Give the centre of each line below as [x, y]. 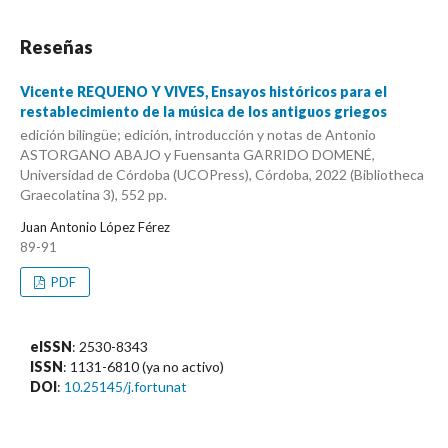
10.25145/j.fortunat [125, 387]
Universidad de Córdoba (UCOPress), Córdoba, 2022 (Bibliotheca [222, 175]
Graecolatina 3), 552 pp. [93, 195]
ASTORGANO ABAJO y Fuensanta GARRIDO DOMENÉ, [197, 155]
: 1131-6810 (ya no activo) [143, 367]
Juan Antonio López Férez [95, 227]
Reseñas [56, 46]
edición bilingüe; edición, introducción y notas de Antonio [198, 135]
